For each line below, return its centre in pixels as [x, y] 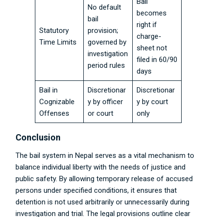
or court [100, 113]
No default [104, 7]
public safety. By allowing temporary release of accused [104, 179]
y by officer [105, 102]
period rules [106, 65]
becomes [151, 13]
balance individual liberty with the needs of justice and [101, 167]
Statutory [54, 31]
